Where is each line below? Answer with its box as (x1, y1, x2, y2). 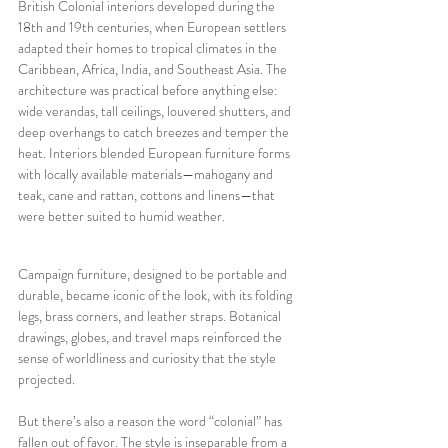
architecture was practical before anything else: (18, 79, 281, 100)
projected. (18, 368, 75, 389)
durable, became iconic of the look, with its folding (18, 284, 295, 305)
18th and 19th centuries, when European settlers (18, 16, 289, 37)
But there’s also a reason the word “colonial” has (18, 410, 285, 431)
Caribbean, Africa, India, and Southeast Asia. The (18, 58, 290, 79)
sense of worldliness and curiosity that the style (18, 347, 279, 368)
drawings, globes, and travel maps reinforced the (18, 326, 285, 347)
